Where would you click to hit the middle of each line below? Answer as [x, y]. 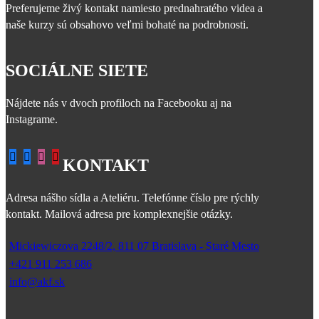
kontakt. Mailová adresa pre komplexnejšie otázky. [119, 214]
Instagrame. [32, 119]
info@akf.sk [37, 281]
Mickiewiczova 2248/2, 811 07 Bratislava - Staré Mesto [134, 246]
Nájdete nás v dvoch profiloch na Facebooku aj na [119, 103]
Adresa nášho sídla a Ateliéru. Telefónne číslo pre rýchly [132, 197]
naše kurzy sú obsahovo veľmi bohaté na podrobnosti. [127, 24]
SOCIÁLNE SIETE [77, 70]
